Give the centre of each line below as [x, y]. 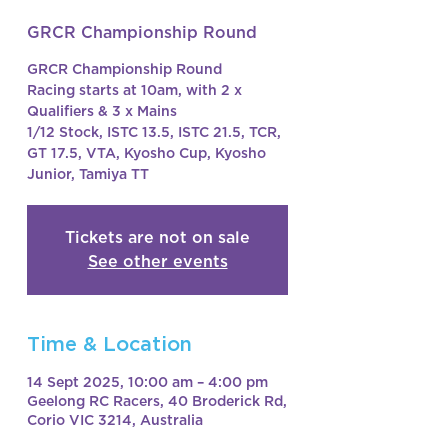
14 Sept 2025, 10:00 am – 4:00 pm [147, 381]
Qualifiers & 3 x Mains [102, 110]
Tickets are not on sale [157, 237]
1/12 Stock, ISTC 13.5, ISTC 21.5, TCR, [154, 131]
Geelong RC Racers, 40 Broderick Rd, [157, 400]
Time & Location [109, 343]
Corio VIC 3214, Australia [115, 419]
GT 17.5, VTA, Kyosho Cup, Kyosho [146, 152]
